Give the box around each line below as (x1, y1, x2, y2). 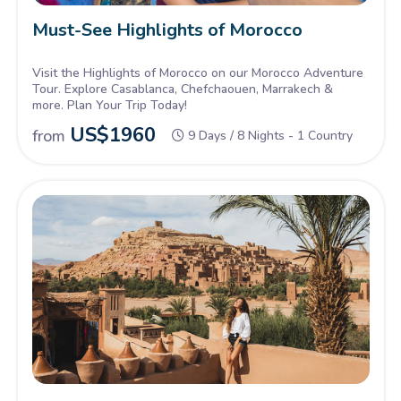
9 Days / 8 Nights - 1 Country (184, 126, 353, 144)
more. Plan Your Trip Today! (31, 96, 187, 114)
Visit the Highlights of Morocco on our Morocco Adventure (31, 64, 363, 81)
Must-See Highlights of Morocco (31, 17, 303, 42)
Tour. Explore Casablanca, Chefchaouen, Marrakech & (31, 80, 333, 98)
